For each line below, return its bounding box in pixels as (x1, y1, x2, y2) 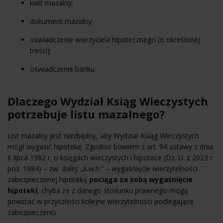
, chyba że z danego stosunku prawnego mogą (37, 185, 188, 195)
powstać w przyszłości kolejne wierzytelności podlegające (7, 196, 194, 206)
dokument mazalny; (30, 16, 93, 26)
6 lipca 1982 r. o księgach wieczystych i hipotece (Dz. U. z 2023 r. (7, 152, 214, 162)
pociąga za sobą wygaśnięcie (89, 174, 193, 184)
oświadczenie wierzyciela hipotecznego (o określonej (30, 34, 200, 44)
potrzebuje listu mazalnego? (7, 106, 165, 121)
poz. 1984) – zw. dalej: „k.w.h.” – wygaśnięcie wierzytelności (7, 163, 198, 173)
